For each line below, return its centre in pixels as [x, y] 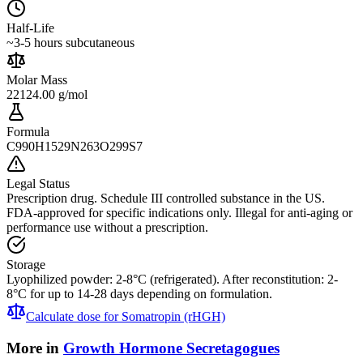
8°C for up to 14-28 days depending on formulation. [139, 294]
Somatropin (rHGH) [173, 317]
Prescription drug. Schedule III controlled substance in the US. [166, 199]
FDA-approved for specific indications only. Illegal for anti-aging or [179, 213]
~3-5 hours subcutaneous [70, 43]
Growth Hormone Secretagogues [171, 348]
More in [33, 348]
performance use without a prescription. [107, 228]
